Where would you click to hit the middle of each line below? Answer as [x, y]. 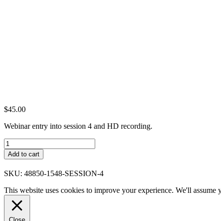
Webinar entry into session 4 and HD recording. [78, 126]
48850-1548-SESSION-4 [64, 173]
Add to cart [24, 154]
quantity [16, 160]
